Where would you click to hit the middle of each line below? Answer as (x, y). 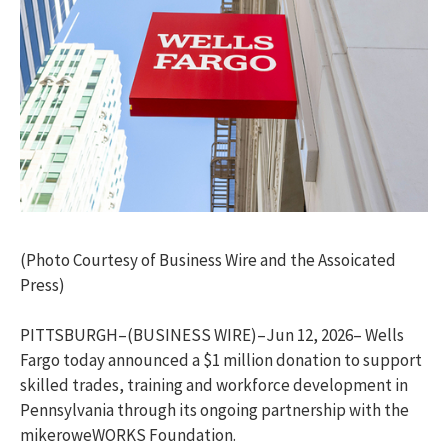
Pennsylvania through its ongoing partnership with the (214, 410)
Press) (42, 284)
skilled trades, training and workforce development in (214, 385)
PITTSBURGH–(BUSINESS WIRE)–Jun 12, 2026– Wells (212, 335)
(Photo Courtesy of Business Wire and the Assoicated (208, 259)
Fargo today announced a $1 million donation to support (221, 360)
